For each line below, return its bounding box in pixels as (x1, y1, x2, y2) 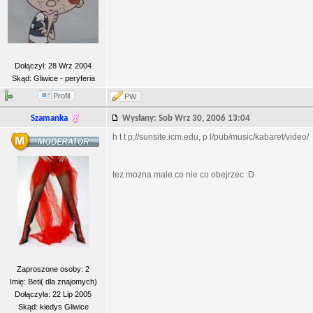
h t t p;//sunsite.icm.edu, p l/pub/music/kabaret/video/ (112, 132, 309, 142)
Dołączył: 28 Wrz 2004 (15, 61, 92, 70)
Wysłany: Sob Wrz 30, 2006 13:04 (122, 114, 256, 123)
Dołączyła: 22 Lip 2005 (15, 290, 92, 298)
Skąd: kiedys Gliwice (17, 303, 89, 311)
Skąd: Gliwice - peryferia (11, 74, 95, 82)
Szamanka (31, 114, 68, 123)
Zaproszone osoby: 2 (17, 265, 89, 273)
